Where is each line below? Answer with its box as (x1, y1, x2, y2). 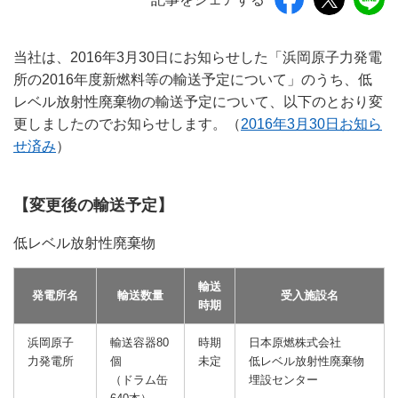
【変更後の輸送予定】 (13, 196, 173, 214)
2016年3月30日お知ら (241, 116, 382, 131)
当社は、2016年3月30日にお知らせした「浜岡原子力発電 (13, 50, 382, 65)
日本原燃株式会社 (249, 336, 341, 349)
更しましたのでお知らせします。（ (13, 116, 241, 131)
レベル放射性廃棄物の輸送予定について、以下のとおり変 (13, 94, 383, 109)
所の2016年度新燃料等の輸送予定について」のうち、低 (13, 72, 372, 87)
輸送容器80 (110, 336, 169, 349)
